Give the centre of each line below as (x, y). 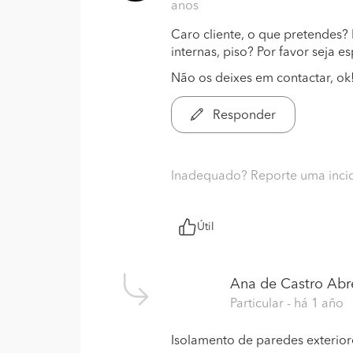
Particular (258, 304)
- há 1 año (315, 304)
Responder (243, 116)
